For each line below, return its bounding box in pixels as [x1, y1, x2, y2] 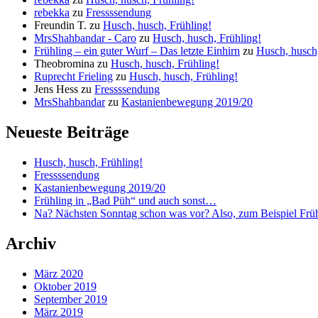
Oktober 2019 [34, 280, 97, 293]
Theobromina [34, 57, 94, 70]
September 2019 [34, 293, 107, 306]
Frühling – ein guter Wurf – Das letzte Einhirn [34, 45, 240, 57]
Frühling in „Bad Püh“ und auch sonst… [34, 194, 216, 207]
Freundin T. [34, 19, 87, 32]
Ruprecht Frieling [34, 70, 113, 83]
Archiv [6, 234, 56, 253]
